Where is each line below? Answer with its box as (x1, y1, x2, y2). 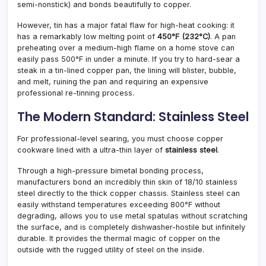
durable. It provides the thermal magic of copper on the (17, 233, 220, 243)
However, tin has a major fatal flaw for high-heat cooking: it (17, 20, 235, 30)
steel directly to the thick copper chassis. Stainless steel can (17, 188, 240, 198)
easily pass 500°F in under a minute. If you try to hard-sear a (17, 54, 240, 64)
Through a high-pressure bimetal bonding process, (17, 166, 204, 175)
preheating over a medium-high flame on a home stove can (17, 43, 235, 52)
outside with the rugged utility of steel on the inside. (17, 245, 204, 254)
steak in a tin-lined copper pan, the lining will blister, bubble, (17, 65, 236, 75)
